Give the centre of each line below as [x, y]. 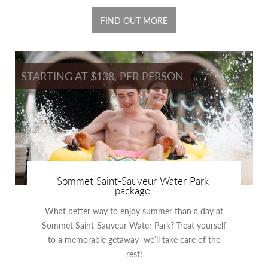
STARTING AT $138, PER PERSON [102, 76]
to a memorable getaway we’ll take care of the [134, 240]
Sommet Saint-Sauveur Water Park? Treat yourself [134, 225]
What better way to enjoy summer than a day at [134, 211]
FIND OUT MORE [134, 21]
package [133, 191]
